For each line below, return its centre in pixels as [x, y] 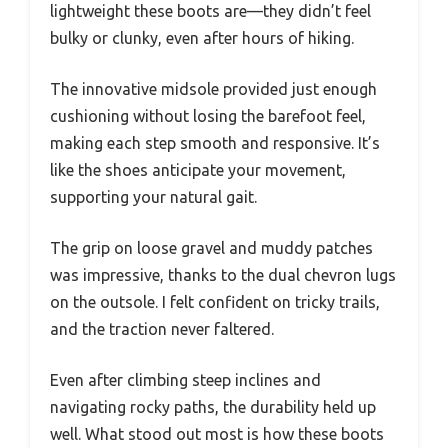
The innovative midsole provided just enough [213, 89]
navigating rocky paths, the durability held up [213, 407]
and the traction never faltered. [162, 329]
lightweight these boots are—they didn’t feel [210, 11]
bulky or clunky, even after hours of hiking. [202, 38]
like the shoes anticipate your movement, [198, 170]
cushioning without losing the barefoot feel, [208, 116]
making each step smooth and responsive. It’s [215, 143]
